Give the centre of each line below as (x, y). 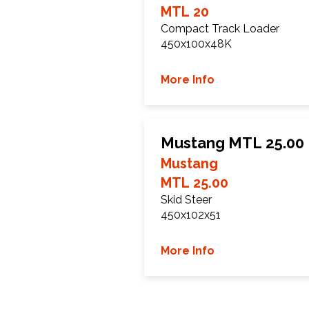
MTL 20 (185, 11)
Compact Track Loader (220, 28)
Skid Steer (186, 199)
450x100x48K (196, 43)
